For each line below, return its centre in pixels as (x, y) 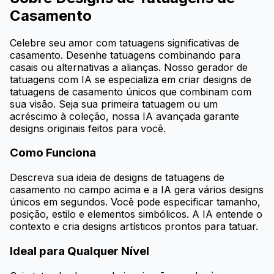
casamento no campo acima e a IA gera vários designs (137, 190)
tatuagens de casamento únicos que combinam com (131, 91)
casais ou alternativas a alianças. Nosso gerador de (129, 67)
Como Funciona (53, 153)
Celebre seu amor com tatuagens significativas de (124, 43)
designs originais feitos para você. (88, 128)
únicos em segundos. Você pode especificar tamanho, (135, 202)
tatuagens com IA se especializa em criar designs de (131, 79)
